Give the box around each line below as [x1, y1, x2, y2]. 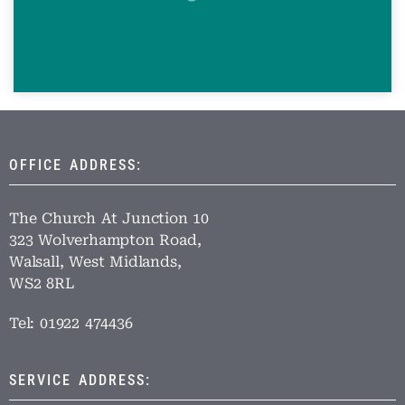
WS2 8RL [9, 275, 74, 292]
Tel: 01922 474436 [9, 315, 133, 332]
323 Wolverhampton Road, [9, 231, 202, 249]
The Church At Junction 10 [9, 210, 209, 227]
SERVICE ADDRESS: [9, 372, 151, 389]
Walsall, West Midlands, [9, 253, 182, 270]
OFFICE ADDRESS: [9, 156, 142, 174]
